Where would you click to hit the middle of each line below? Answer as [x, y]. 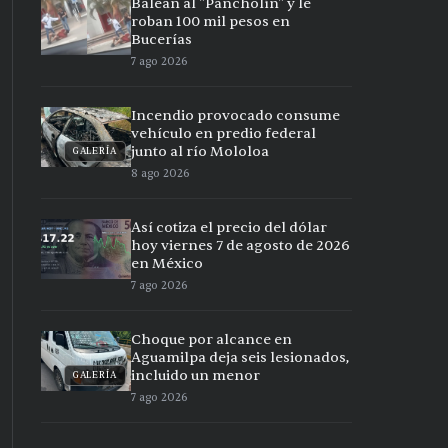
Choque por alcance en [211, 339]
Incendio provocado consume [235, 115]
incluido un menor [195, 375]
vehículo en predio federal [223, 133]
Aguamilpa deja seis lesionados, [240, 357]
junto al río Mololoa [200, 151]
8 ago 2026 [160, 173]
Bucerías [161, 39]
